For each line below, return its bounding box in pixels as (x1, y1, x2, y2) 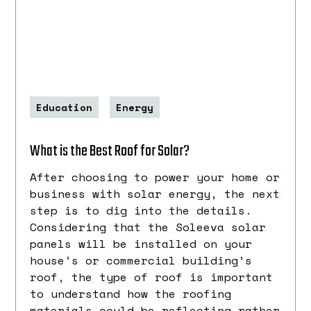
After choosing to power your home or (30, 168, 280, 185)
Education (36, 99, 93, 115)
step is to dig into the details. (30, 201, 253, 219)
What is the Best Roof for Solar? (30, 139, 190, 163)
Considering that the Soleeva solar (30, 218, 267, 235)
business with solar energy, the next (30, 185, 280, 202)
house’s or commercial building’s (30, 251, 253, 269)
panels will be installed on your (30, 235, 253, 252)
